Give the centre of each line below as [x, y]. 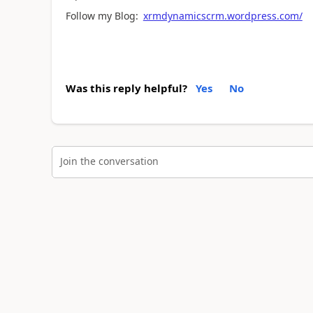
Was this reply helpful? [126, 88]
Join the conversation [109, 161]
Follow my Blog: [103, 15]
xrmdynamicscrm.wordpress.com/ [223, 15]
